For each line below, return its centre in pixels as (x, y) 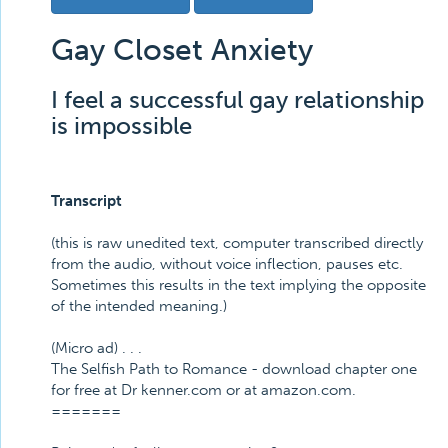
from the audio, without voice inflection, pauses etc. (227, 264)
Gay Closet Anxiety (182, 50)
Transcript (86, 201)
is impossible (121, 125)
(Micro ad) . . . (96, 348)
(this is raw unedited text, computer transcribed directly (237, 243)
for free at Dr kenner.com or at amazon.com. (203, 390)
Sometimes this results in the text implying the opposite (238, 285)
